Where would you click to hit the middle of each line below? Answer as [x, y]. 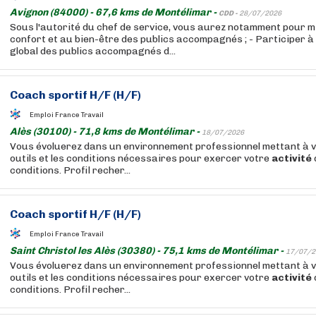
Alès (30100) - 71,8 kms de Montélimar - [106, 132]
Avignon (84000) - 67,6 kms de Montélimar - [114, 12]
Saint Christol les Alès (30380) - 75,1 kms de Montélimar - [148, 251]
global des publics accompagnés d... [93, 51]
